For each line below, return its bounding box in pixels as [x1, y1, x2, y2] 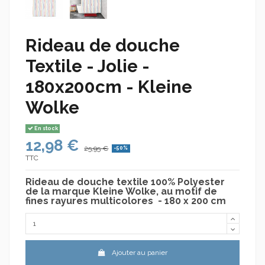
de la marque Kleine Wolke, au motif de [25, 186, 217, 198]
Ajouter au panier [112, 248, 168, 257]
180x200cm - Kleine [25, 76, 192, 98]
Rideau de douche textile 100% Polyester [25, 176, 225, 188]
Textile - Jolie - [25, 56, 150, 77]
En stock [33, 125, 58, 132]
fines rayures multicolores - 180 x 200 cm [25, 195, 228, 207]
